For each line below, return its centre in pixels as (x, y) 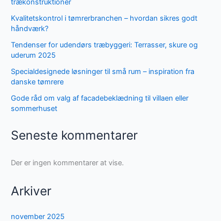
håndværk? (30, 29)
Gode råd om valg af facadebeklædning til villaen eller (100, 98)
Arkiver (31, 191)
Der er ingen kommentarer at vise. (68, 163)
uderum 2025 (34, 55)
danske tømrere (37, 82)
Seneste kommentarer (74, 135)
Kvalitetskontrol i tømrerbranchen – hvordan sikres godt (104, 18)
